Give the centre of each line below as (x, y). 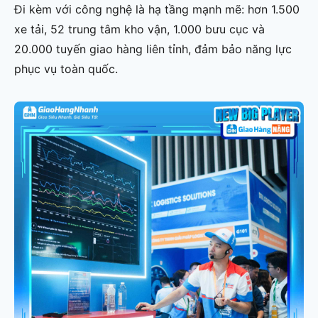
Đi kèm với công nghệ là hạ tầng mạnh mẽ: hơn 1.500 (157, 9)
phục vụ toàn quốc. (66, 68)
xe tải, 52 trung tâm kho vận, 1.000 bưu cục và (139, 29)
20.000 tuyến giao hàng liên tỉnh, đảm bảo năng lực (153, 49)
